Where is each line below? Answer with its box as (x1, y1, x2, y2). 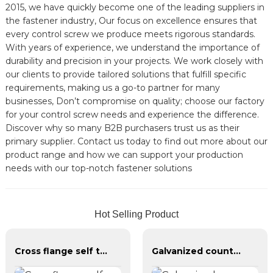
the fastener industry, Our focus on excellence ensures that (5, 15, 257, 26)
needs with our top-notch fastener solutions (5, 162, 192, 174)
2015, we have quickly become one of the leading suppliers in (5, 1, 264, 13)
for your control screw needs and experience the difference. (5, 108, 259, 120)
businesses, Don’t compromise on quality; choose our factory (5, 95, 264, 107)
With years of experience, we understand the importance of (5, 41, 260, 53)
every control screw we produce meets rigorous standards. (5, 28, 255, 40)
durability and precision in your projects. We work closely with (5, 55, 263, 66)
